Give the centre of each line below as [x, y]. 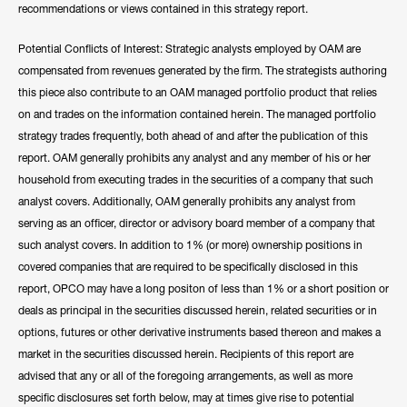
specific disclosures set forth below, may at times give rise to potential [186, 397]
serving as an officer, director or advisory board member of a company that [197, 223]
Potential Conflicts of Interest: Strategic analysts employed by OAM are [189, 49]
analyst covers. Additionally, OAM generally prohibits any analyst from [187, 201]
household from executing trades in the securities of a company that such [196, 179]
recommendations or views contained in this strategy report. [163, 9]
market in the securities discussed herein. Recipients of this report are [186, 354]
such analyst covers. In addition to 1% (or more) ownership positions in [190, 245]
